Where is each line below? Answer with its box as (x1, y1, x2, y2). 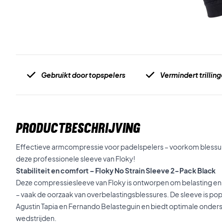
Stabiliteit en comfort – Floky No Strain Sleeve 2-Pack (16, 166, 197, 175)
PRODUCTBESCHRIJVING (16, 119, 140, 136)
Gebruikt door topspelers (41, 70, 125, 79)
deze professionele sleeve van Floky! (16, 154, 135, 163)
